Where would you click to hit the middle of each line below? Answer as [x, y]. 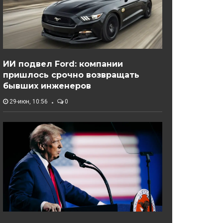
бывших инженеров [47, 86]
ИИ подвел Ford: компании [63, 64]
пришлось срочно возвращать [71, 75]
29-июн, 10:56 [28, 102]
